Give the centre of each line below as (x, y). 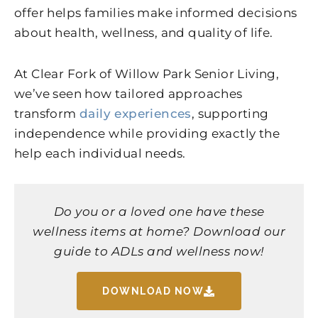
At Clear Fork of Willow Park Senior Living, (147, 73)
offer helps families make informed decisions (156, 12)
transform (47, 113)
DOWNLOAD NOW (153, 291)
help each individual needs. (100, 153)
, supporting (230, 113)
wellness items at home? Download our (159, 232)
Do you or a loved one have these (159, 212)
